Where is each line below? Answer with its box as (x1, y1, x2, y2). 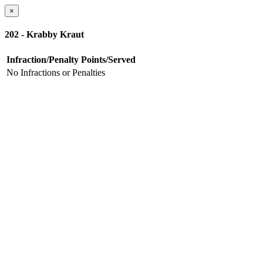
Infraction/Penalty (6, 54, 79, 65)
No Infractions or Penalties (6, 67, 105, 77)
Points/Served (81, 54, 136, 65)
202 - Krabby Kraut (5, 29, 84, 40)
